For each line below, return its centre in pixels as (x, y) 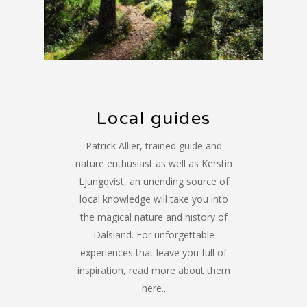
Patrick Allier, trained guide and (153, 146)
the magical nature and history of (153, 217)
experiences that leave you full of (153, 253)
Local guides (153, 119)
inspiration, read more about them (153, 271)
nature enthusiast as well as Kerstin (153, 164)
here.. (153, 288)
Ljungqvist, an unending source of (153, 182)
